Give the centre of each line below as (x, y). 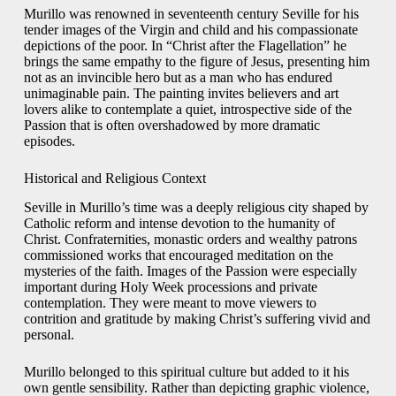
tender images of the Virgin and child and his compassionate (190, 30)
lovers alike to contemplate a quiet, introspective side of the (187, 110)
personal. (49, 334)
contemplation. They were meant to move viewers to (170, 302)
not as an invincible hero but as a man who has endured (178, 78)
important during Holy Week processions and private (170, 286)
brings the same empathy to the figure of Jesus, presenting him (196, 62)
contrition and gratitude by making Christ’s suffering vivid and (197, 318)
